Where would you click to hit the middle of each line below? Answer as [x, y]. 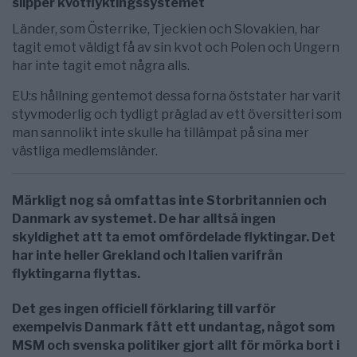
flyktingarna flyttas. [76, 273]
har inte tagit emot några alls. [101, 66]
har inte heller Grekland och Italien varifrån [147, 255]
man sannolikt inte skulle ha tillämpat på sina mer [161, 133]
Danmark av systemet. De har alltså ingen [144, 218]
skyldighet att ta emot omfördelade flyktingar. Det [174, 237]
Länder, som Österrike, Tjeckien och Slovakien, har [166, 29]
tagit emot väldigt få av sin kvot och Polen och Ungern [176, 48]
